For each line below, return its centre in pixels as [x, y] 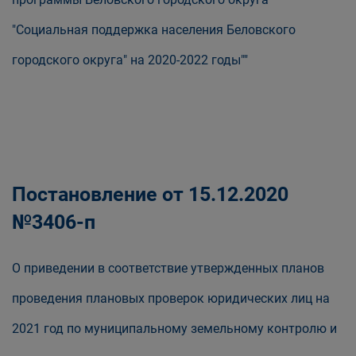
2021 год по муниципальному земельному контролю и [174, 329]
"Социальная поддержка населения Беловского [154, 30]
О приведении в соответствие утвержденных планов [168, 268]
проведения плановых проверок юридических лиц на [171, 298]
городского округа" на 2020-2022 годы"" [130, 60]
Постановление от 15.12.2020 [150, 194]
